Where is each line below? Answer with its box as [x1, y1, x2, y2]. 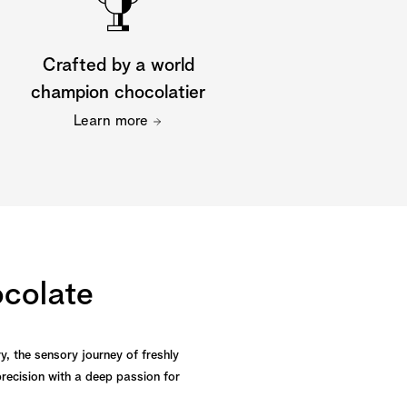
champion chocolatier [31, 84, 205, 102]
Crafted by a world [42, 56, 194, 74]
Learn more [74, 114, 148, 129]
